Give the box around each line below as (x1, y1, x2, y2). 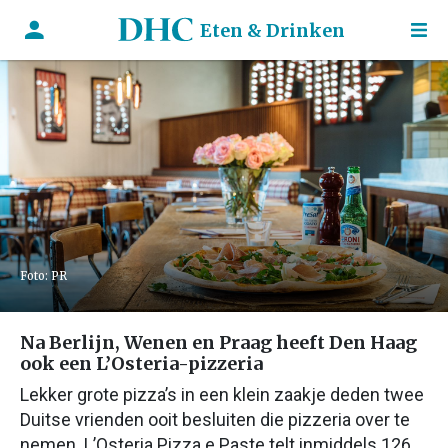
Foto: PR (20, 269, 67, 283)
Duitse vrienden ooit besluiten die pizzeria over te (20, 409, 410, 430)
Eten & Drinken (199, 18, 345, 42)
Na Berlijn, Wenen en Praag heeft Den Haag (20, 331, 417, 354)
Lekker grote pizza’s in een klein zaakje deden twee (20, 384, 424, 405)
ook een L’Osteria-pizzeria (20, 352, 263, 375)
